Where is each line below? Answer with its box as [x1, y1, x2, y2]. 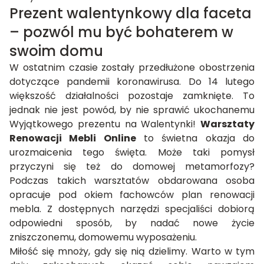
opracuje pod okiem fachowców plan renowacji [9, 187, 255, 202]
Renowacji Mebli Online [9, 131, 136, 145]
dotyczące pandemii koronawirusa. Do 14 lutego [9, 74, 255, 88]
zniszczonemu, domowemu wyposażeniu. [9, 230, 197, 244]
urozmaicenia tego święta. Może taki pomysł [9, 145, 255, 159]
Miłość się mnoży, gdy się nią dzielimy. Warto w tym [9, 244, 255, 258]
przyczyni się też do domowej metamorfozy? [9, 159, 255, 173]
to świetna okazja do [136, 131, 255, 145]
